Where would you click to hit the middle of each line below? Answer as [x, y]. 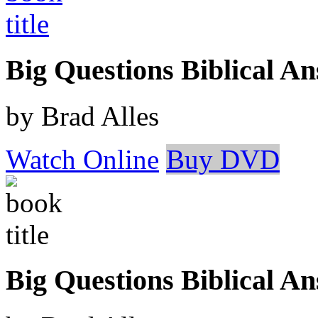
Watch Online [82, 159]
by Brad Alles [82, 116]
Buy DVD [223, 159]
